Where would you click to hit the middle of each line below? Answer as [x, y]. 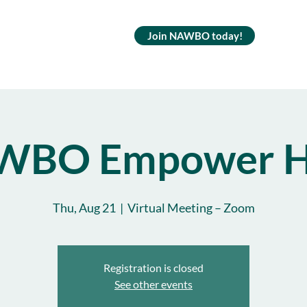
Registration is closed [153, 268]
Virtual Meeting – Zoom [191, 208]
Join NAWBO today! [195, 36]
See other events [153, 284]
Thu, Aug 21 [84, 208]
